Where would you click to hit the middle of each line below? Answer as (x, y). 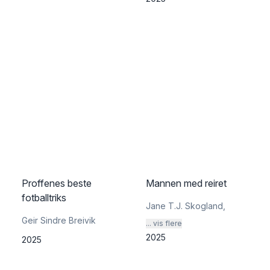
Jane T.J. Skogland (184, 206)
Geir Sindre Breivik (59, 220)
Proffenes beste (57, 183)
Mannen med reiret (186, 183)
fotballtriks (44, 198)
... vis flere (164, 223)
